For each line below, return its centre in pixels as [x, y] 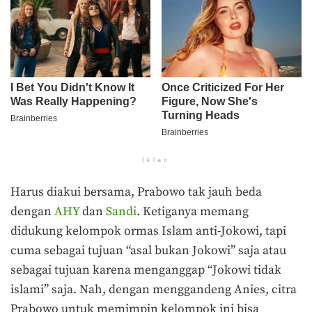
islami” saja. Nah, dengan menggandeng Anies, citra [154, 289]
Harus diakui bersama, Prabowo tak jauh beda [136, 192]
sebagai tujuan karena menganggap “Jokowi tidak [146, 270]
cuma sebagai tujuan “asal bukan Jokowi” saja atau [148, 250]
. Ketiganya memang [193, 211]
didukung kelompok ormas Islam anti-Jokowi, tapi [148, 231]
